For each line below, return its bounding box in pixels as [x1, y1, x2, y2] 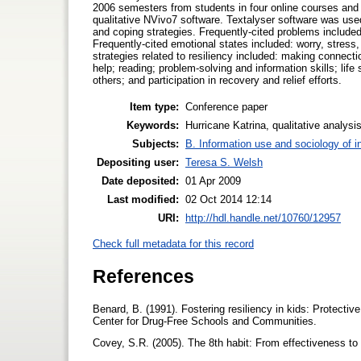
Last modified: [107, 193, 179, 205]
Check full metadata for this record [93, 238, 254, 251]
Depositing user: [97, 156, 179, 168]
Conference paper [185, 100, 268, 113]
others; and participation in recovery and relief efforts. [93, 73, 342, 86]
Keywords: [127, 118, 179, 131]
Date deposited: [102, 174, 179, 187]
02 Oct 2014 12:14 [185, 193, 272, 205]
